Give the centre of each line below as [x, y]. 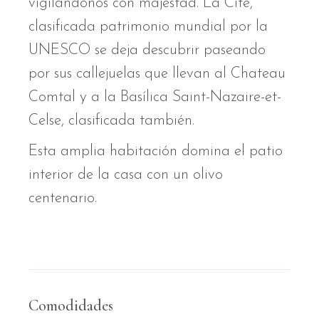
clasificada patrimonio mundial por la [148, 27]
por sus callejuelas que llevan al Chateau [157, 74]
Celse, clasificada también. [112, 121]
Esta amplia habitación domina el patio [156, 152]
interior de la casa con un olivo [126, 175]
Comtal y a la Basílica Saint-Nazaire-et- [155, 98]
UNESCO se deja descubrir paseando [147, 51]
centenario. [63, 199]
